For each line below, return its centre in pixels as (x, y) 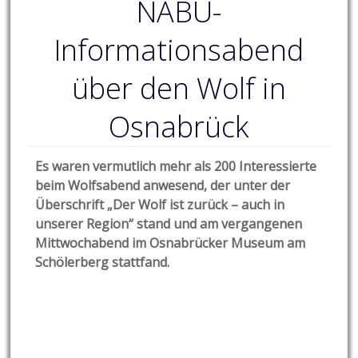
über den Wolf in (179, 89)
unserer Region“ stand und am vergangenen (169, 224)
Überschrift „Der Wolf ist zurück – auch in (160, 205)
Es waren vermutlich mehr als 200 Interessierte (176, 167)
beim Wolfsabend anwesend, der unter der (163, 186)
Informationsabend (179, 50)
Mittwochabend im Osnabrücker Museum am (171, 243)
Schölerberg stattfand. (103, 263)
